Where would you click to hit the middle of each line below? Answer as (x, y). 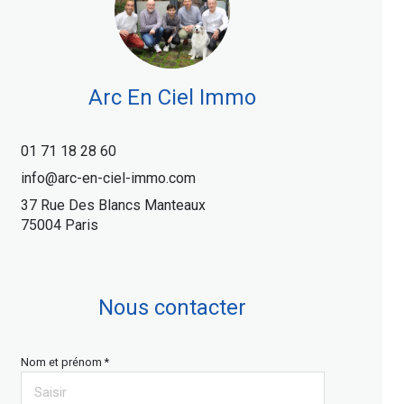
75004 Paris (59, 225)
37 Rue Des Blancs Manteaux (113, 205)
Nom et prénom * (64, 362)
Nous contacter (173, 308)
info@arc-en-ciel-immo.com (108, 178)
